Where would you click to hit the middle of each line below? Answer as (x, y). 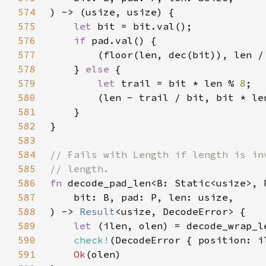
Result (97, 211)
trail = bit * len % (180, 83)
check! (91, 240)
